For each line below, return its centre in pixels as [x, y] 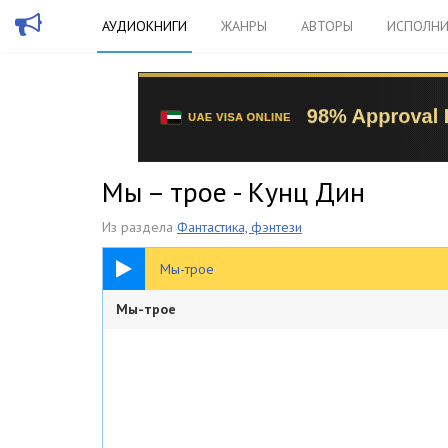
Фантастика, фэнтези [239, 227]
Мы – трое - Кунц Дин [233, 191]
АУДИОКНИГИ [144, 26]
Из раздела [139, 227]
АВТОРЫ [327, 26]
